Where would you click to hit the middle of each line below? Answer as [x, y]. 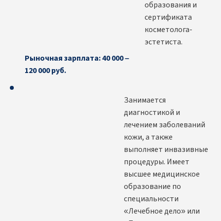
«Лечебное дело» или [162, 211]
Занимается [145, 100]
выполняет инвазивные [166, 150]
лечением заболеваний [165, 125]
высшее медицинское [162, 174]
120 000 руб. [45, 71]
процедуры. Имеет [157, 162]
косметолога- [168, 30]
